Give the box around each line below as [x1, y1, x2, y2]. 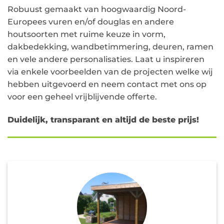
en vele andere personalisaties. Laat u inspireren [7, 54, 204, 64]
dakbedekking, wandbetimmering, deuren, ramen [7, 42, 213, 52]
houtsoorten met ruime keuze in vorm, [7, 29, 165, 39]
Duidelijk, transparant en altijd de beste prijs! [7, 114, 199, 124]
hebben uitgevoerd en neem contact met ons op [7, 79, 206, 89]
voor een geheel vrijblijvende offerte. [7, 92, 157, 102]
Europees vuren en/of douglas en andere [7, 17, 174, 27]
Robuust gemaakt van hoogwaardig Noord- [7, 4, 186, 14]
